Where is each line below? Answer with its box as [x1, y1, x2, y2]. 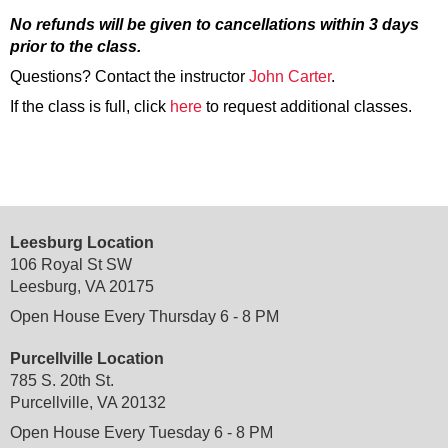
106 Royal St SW [10, 256, 132, 274]
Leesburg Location [10, 234, 154, 252]
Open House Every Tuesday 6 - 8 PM [10, 424, 273, 442]
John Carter [249, 68, 331, 86]
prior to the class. [10, 38, 141, 56]
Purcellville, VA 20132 [10, 394, 166, 412]
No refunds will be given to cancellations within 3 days [10, 16, 419, 34]
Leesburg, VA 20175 [10, 278, 154, 296]
